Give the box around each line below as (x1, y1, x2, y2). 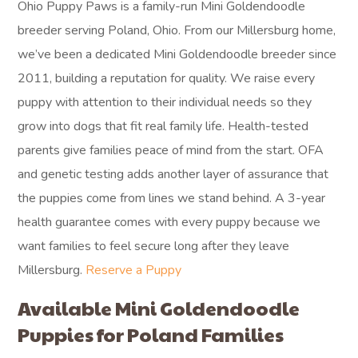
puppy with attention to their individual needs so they (18, 93, 312, 111)
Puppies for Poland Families (18, 320, 284, 348)
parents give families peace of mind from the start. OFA (18, 141, 324, 159)
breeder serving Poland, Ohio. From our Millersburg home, (18, 22, 336, 39)
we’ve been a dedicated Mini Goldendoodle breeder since (18, 46, 337, 63)
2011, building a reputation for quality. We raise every (18, 70, 316, 87)
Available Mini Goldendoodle (18, 294, 300, 321)
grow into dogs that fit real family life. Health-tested (18, 117, 309, 135)
